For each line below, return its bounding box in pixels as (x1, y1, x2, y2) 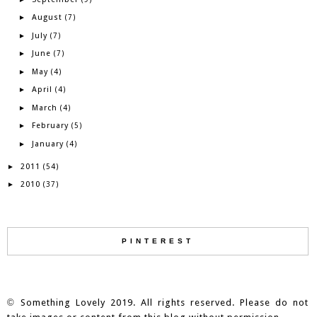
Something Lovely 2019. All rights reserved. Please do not (20, 296, 309, 308)
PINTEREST (121, 236, 194, 245)
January (31, 139, 64, 149)
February (31, 121, 69, 130)
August (31, 13, 62, 22)
